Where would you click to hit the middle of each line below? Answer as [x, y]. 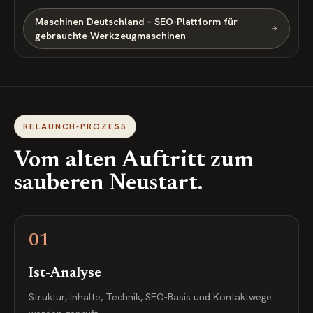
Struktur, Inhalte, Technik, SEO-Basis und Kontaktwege [150, 297]
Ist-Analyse [65, 273]
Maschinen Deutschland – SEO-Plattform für [136, 22]
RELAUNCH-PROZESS [75, 126]
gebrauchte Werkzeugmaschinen [110, 36]
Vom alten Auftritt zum [134, 161]
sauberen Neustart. [108, 184]
